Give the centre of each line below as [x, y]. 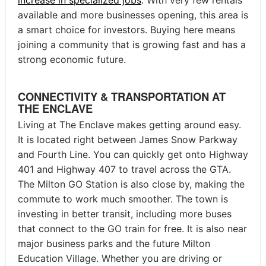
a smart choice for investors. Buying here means [126, 29]
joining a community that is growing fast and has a [132, 44]
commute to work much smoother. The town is [123, 199]
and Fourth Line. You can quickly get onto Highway [133, 154]
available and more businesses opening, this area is [133, 15]
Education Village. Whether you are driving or [120, 258]
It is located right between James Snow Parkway [128, 139]
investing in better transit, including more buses [125, 213]
